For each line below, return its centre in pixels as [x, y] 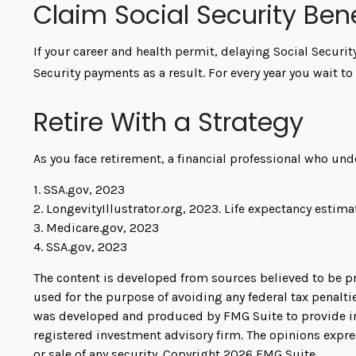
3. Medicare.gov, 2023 [96, 227]
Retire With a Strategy [168, 122]
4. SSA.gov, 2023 [80, 246]
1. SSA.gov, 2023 [79, 189]
